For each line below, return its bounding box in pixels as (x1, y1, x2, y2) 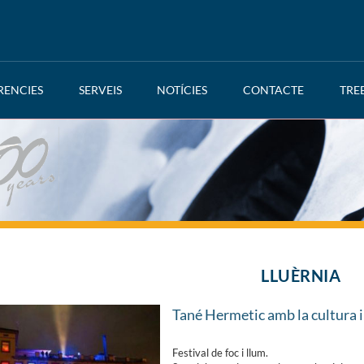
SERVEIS (78, 83, 122, 97)
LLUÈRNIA (261, 266, 341, 286)
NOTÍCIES (157, 83, 208, 97)
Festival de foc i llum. (171, 346, 268, 360)
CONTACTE (243, 83, 305, 97)
